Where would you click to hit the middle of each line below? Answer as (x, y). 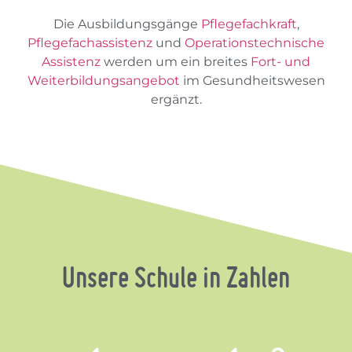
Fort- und (279, 61)
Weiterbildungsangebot (103, 80)
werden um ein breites (174, 61)
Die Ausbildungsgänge (125, 24)
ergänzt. (176, 99)
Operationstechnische (255, 42)
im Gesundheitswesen (252, 80)
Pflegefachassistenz (90, 42)
